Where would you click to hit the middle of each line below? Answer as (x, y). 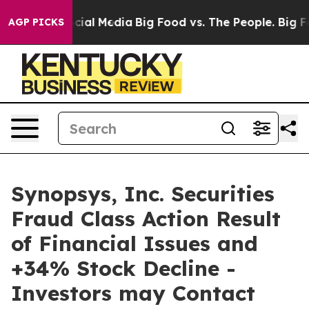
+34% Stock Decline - (123, 268)
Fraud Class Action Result (146, 219)
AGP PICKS (36, 22)
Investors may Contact (133, 293)
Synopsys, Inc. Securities (143, 194)
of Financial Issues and (134, 243)
